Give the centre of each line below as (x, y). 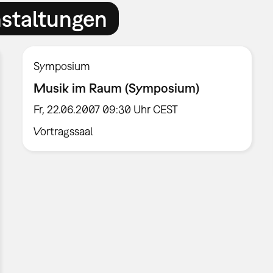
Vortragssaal (64, 132)
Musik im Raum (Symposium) (117, 87)
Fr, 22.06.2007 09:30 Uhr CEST (106, 110)
